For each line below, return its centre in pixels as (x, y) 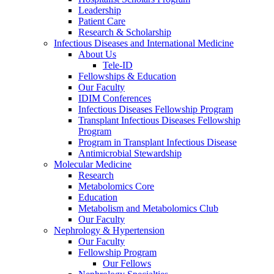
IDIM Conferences (115, 98)
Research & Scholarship (125, 32)
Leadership (100, 10)
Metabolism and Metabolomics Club (148, 209)
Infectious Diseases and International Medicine (144, 43)
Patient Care (102, 21)
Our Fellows (127, 264)
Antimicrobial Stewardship (130, 154)
